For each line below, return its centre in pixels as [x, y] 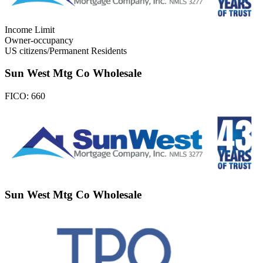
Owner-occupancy [39, 40]
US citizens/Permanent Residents [66, 50]
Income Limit [30, 29]
